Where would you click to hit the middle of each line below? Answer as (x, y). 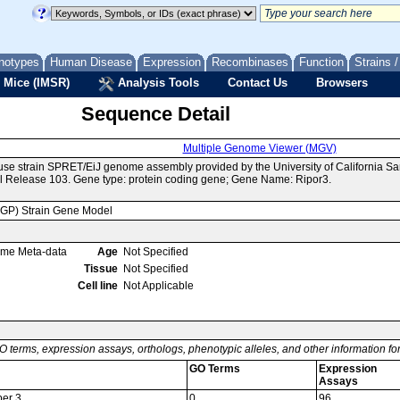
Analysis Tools (157, 83)
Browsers (342, 83)
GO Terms (215, 369)
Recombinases (250, 62)
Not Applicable (158, 286)
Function (321, 62)
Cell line (98, 286)
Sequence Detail (155, 114)
